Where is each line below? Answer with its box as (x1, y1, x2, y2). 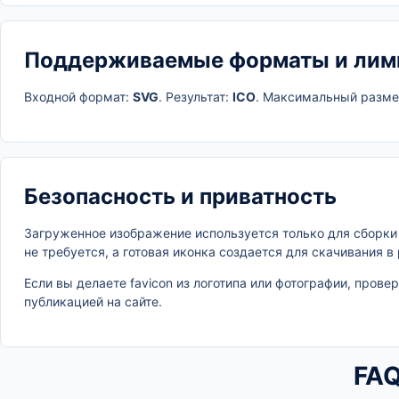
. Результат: (159, 89, 232, 104)
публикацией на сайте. (24, 294, 162, 309)
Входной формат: (24, 89, 133, 104)
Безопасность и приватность (24, 183, 337, 209)
